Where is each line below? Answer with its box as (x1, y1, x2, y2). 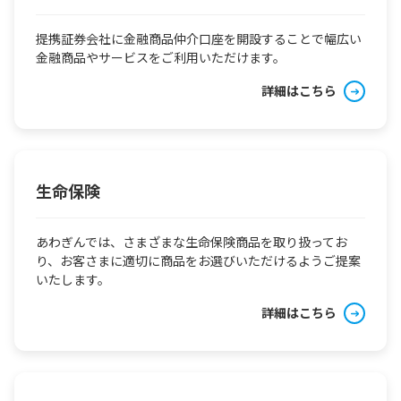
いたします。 (36, 270, 110, 288)
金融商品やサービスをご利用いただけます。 (36, 48, 286, 66)
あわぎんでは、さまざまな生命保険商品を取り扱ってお (36, 233, 347, 251)
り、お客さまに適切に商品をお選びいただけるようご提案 (36, 252, 361, 269)
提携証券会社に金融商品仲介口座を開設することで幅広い (36, 30, 362, 47)
